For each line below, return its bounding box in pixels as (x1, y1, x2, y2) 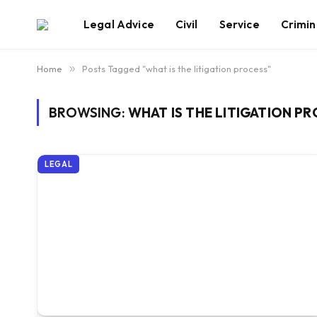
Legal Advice (83, 17, 154, 31)
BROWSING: (49, 104, 128, 121)
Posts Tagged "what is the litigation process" (82, 63, 271, 74)
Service (219, 17, 260, 31)
